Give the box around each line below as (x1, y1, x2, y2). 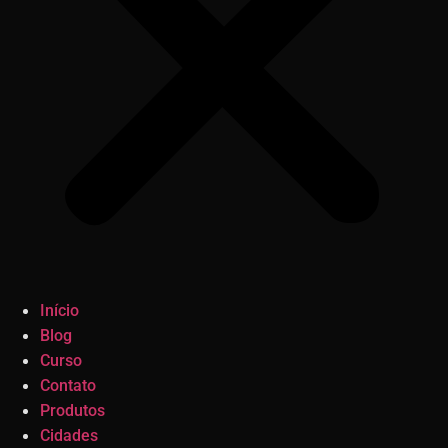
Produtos (40, 401, 105, 420)
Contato (40, 376, 96, 395)
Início (40, 301, 79, 320)
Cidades (40, 426, 98, 445)
